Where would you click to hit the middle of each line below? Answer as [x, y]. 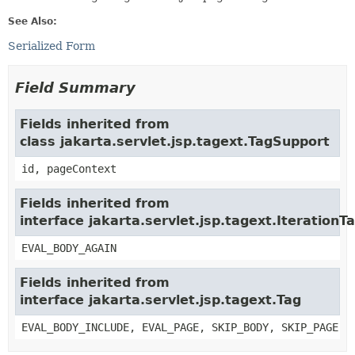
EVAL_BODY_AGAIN [69, 248]
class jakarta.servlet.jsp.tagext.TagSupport [175, 141]
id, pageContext [69, 169]
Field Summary [75, 88]
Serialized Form [52, 46]
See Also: [32, 21]
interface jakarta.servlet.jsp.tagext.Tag [160, 300]
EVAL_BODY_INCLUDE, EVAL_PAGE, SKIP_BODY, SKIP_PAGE [180, 327]
